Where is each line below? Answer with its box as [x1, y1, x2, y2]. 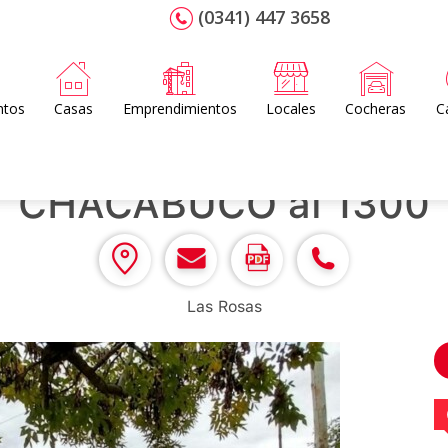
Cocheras [345, 99, 407, 118]
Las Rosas [186, 297, 262, 316]
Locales [266, 99, 317, 118]
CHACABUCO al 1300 [18, 180, 430, 228]
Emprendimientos [122, 99, 237, 118]
